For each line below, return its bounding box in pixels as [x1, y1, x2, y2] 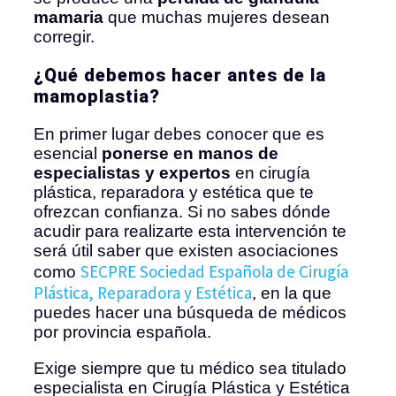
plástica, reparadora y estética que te [34, 183, 314, 202]
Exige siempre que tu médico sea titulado [34, 359, 346, 378]
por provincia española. [34, 323, 211, 342]
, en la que [252, 284, 331, 303]
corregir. [34, 27, 95, 47]
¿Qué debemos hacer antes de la [34, 65, 326, 87]
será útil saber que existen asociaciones [34, 241, 339, 261]
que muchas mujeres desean [103, 8, 330, 27]
